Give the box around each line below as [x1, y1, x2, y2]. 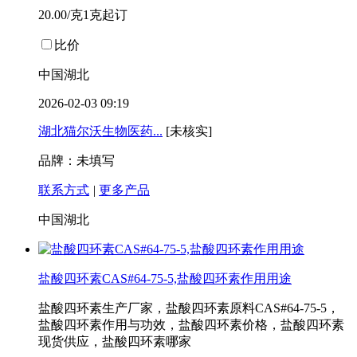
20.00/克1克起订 [38, 8, 127, 22]
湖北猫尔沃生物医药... [38, 124, 163, 139]
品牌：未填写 [38, 154, 115, 168]
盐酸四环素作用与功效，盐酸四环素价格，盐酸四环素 [38, 318, 344, 332]
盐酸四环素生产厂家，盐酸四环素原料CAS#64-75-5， [38, 301, 339, 316]
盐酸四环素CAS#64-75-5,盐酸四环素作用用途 [38, 272, 292, 286]
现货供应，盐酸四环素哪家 [38, 335, 191, 349]
